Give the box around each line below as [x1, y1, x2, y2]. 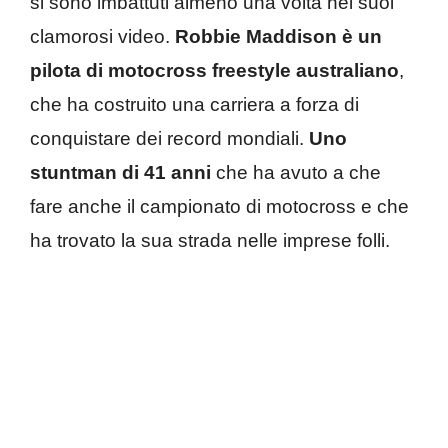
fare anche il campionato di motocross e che [30, 195, 409, 217]
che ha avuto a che [211, 161, 381, 183]
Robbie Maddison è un [175, 25, 382, 47]
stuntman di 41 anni [30, 161, 211, 183]
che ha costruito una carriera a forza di [30, 93, 359, 115]
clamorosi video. [30, 25, 175, 47]
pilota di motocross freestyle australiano [30, 59, 399, 81]
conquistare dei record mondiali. [30, 127, 304, 149]
